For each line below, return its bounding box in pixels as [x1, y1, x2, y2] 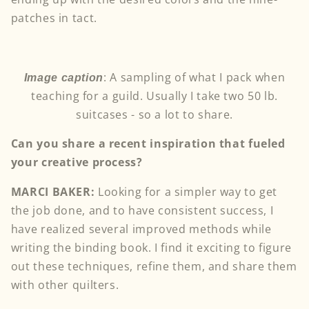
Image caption [23, 71, 104, 83]
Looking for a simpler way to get [97, 184, 278, 200]
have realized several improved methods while [10, 221, 272, 237]
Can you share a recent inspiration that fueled [10, 136, 286, 152]
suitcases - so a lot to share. [76, 106, 233, 122]
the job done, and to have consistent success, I [10, 203, 274, 219]
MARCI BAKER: [10, 184, 95, 200]
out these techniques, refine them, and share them [10, 259, 297, 275]
